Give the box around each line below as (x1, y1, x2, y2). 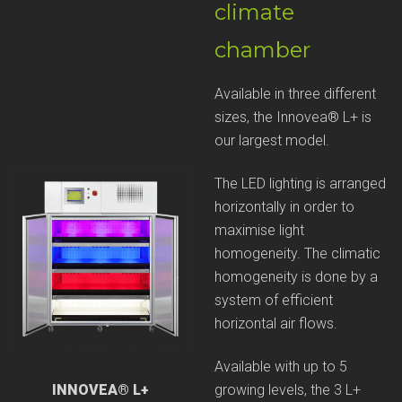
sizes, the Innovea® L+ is (214, 108, 371, 126)
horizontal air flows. (214, 314, 337, 332)
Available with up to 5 (214, 357, 347, 375)
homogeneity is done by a (214, 267, 378, 285)
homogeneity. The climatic (214, 244, 380, 262)
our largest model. (214, 131, 329, 149)
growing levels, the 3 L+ (214, 380, 361, 398)
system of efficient (214, 291, 333, 309)
